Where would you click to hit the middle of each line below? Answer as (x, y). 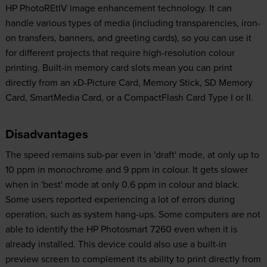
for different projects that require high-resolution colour (120, 52)
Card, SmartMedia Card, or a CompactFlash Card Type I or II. (129, 97)
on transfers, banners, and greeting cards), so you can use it (128, 37)
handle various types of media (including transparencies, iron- (133, 22)
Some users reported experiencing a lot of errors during (120, 199)
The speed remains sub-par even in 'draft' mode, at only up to (132, 154)
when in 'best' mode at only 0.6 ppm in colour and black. (122, 184)
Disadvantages (46, 134)
